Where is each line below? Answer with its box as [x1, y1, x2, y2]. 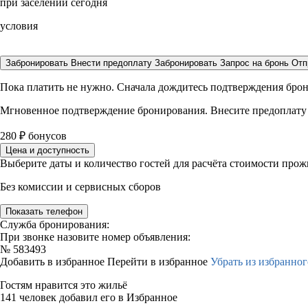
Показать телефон [5, 206, 82, 217]
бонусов [25, 130, 67, 142]
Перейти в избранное [107, 256, 210, 267]
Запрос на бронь [220, 58, 289, 68]
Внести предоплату [71, 58, 155, 68]
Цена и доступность [5, 145, 89, 155]
